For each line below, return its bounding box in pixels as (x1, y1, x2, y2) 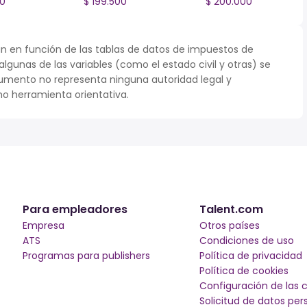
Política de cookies (199, 264, 289, 278)
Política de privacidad (199, 249, 303, 262)
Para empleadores (22, 201, 127, 217)
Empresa (22, 219, 64, 232)
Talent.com (199, 201, 264, 217)
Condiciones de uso (199, 234, 295, 247)
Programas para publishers (22, 249, 150, 262)
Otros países (199, 219, 260, 232)
